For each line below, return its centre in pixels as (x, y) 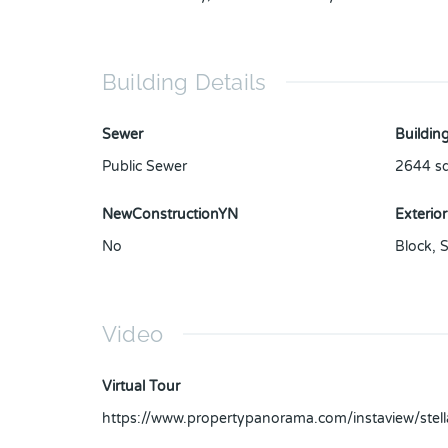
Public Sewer (144, 167)
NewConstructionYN (170, 215)
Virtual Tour (141, 387)
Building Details (184, 82)
